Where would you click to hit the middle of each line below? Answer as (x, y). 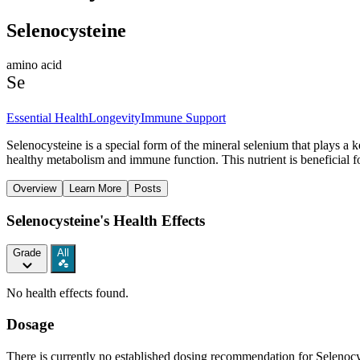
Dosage (30, 324)
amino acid (34, 64)
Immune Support (183, 117)
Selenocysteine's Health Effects (106, 220)
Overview (35, 188)
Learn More (95, 188)
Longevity (115, 117)
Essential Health (47, 117)
